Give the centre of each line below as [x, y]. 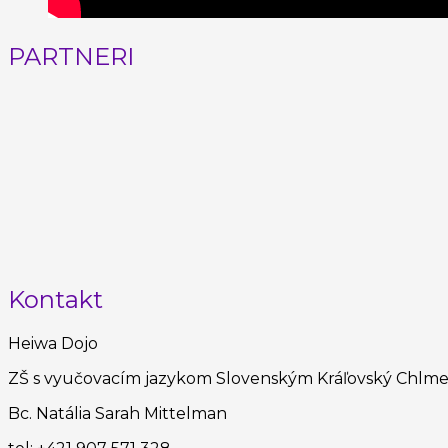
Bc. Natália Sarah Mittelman [117, 413]
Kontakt [55, 299]
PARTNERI [71, 56]
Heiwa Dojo [53, 343]
